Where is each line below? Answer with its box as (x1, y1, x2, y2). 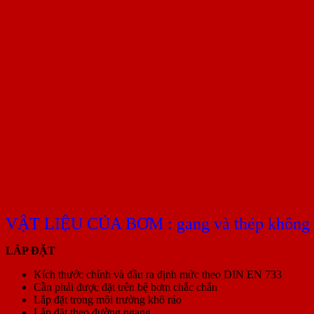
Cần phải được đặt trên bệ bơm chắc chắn (34, 280, 217, 293)
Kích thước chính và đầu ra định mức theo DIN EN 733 (34, 268, 282, 280)
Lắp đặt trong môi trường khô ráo (34, 293, 182, 306)
